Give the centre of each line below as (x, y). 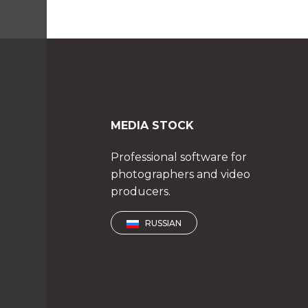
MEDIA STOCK (152, 126)
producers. (140, 192)
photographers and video (180, 175)
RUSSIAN (160, 223)
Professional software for (178, 157)
